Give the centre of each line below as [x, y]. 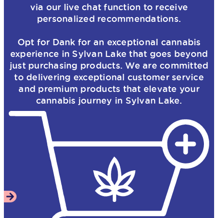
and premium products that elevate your [109, 88]
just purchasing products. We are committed [109, 65]
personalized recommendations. [109, 18]
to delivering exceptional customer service [109, 77]
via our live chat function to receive [109, 7]
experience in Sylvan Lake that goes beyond [109, 53]
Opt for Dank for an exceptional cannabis [109, 42]
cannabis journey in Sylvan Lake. [109, 100]
